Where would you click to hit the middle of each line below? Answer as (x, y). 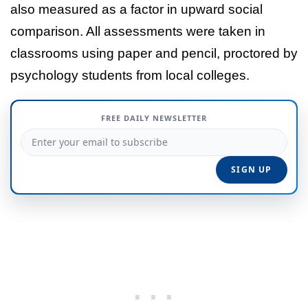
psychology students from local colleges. (130, 75)
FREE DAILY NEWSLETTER (154, 118)
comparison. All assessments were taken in (138, 31)
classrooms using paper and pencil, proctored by (154, 53)
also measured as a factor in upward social (136, 9)
